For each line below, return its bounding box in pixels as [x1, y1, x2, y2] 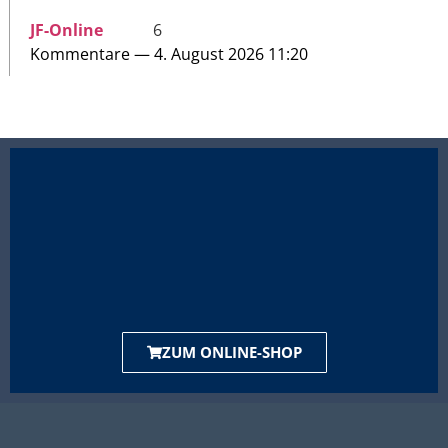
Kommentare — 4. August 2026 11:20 [30, 43, 308, 66]
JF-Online [30, 19, 103, 42]
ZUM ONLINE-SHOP [161, 342, 302, 363]
